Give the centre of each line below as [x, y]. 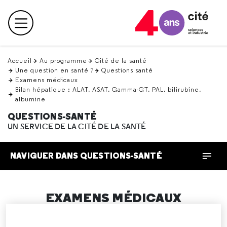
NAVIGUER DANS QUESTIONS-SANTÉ [86, 156]
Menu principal [53, 28]
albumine [30, 99]
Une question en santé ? [54, 70]
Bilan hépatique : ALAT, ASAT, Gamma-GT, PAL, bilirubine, [108, 89]
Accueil [20, 61]
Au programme [63, 61]
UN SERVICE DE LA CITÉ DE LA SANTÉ [77, 127]
